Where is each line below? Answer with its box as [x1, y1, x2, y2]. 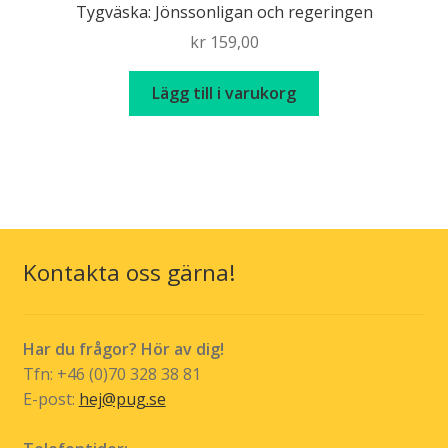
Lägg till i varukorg [152, 82, 296, 105]
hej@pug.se [78, 388, 166, 411]
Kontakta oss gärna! [22, 257, 236, 289]
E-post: [22, 388, 79, 411]
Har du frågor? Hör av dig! [22, 338, 224, 361]
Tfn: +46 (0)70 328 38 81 [22, 363, 201, 386]
